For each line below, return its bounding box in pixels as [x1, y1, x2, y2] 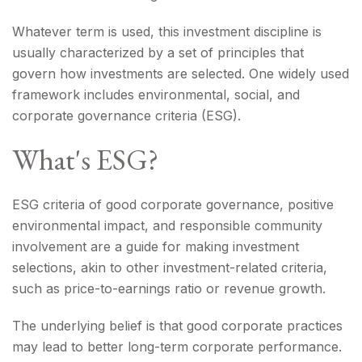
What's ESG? [12, 141, 158, 179]
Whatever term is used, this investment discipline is [12, 23, 322, 40]
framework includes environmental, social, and [12, 86, 300, 103]
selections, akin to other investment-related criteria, [12, 259, 327, 276]
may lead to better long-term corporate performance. [12, 339, 342, 355]
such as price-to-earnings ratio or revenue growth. [12, 280, 326, 297]
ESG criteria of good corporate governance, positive [12, 196, 334, 213]
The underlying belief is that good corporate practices [12, 318, 343, 334]
